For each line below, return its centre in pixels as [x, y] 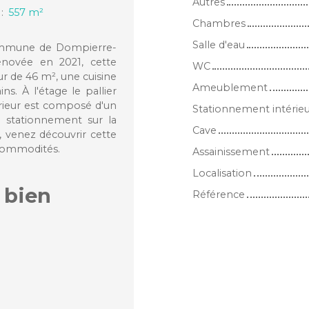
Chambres [219, 24]
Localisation [222, 173]
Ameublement [230, 88]
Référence [219, 195]
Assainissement [231, 152]
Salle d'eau [219, 45]
